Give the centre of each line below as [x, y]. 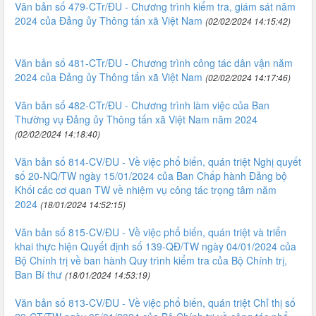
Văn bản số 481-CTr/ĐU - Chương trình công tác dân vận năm [154, 63]
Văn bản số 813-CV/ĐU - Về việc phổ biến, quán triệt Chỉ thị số [155, 303]
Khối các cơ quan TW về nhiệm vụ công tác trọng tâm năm [146, 190]
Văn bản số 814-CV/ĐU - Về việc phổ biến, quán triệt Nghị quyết [158, 162]
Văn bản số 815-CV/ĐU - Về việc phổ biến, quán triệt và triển [151, 232]
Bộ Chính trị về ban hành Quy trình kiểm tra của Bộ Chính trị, [151, 260]
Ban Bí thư [38, 274]
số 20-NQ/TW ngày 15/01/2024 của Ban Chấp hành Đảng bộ [151, 176]
